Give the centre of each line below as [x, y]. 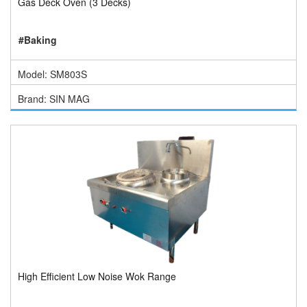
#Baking [38, 40]
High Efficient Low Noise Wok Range [97, 276]
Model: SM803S [52, 74]
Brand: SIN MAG [54, 99]
